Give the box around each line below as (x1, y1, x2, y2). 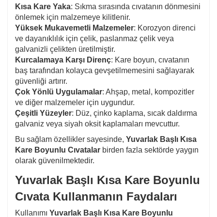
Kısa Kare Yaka (15, 2, 71, 11)
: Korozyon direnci (134, 23, 196, 32)
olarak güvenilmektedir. (15, 156, 94, 165)
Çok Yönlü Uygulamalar (15, 87, 102, 96)
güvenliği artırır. (15, 77, 67, 85)
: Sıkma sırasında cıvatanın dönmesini (71, 2, 201, 11)
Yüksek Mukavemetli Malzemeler (15, 23, 134, 32)
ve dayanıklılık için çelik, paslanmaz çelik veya (15, 34, 174, 43)
